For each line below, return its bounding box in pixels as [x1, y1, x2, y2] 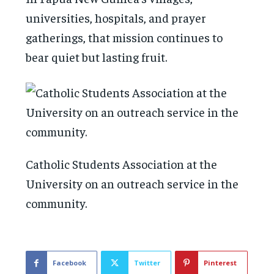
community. [26, 194, 87, 210]
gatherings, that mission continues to [26, 29, 223, 45]
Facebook [53, 257, 87, 267]
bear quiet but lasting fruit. [26, 48, 168, 64]
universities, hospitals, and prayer [26, 9, 207, 25]
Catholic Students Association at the [26, 155, 218, 171]
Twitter [134, 257, 161, 267]
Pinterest [204, 257, 237, 267]
